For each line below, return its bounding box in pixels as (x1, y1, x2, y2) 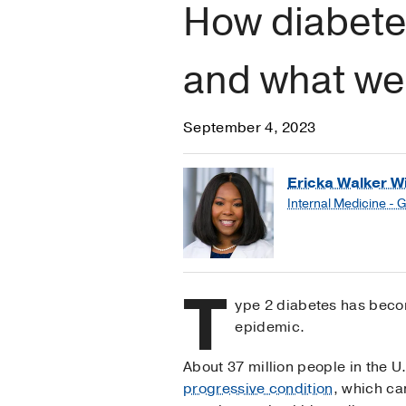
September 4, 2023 (183, 118, 316, 139)
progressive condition (183, 379, 333, 400)
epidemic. (235, 317, 305, 338)
